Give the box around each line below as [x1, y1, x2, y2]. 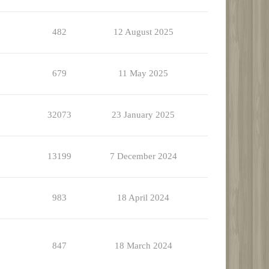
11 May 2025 [118, 68, 168, 79]
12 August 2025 [113, 27, 174, 37]
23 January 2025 [112, 110, 175, 120]
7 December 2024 [109, 151, 177, 162]
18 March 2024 [114, 241, 172, 251]
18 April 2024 [117, 193, 169, 203]
